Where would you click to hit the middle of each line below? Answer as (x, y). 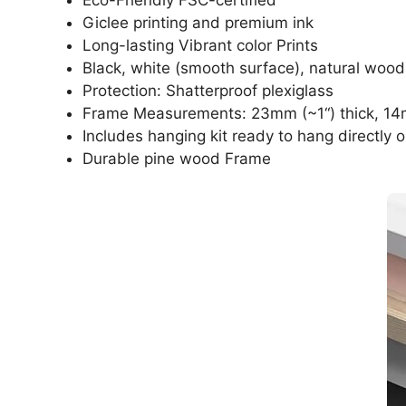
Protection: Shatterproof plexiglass (208, 90)
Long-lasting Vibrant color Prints (200, 45)
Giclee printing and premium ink (198, 22)
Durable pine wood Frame (177, 158)
